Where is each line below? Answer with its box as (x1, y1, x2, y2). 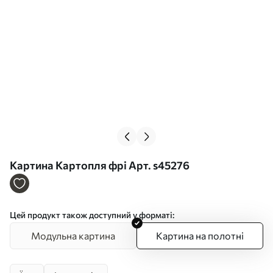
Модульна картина (31, 230, 115, 241)
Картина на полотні (156, 230, 244, 241)
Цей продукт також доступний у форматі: (10, 210, 174, 220)
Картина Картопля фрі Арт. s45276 (129, 158, 190, 172)
